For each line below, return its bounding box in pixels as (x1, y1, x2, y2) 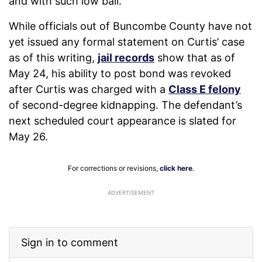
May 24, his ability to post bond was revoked (9, 67, 231, 80)
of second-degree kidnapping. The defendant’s (9, 99, 242, 112)
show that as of (154, 51, 235, 64)
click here (160, 164, 192, 173)
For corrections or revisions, (68, 164, 160, 173)
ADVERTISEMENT (108, 189, 154, 196)
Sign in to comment (21, 236, 118, 249)
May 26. (9, 130, 48, 143)
